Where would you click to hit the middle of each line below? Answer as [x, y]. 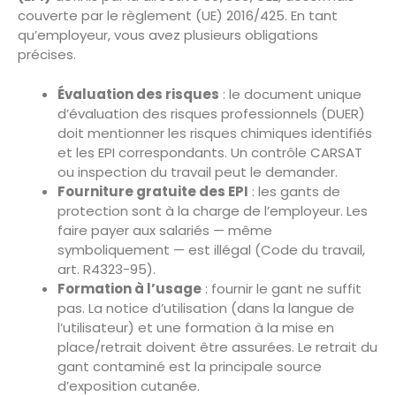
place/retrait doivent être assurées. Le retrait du [217, 346]
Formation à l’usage [129, 288]
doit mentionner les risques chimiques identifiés [215, 133]
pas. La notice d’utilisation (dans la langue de [206, 308]
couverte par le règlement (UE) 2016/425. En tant [178, 16]
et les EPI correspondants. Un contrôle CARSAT [210, 152]
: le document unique [290, 94]
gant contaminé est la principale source [190, 366]
